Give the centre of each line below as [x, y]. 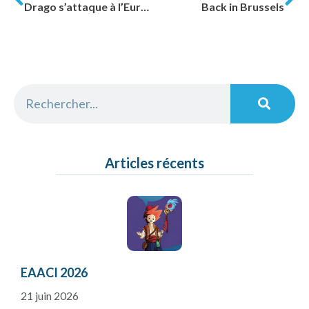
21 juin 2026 [50, 296]
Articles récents [154, 163]
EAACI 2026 [54, 273]
